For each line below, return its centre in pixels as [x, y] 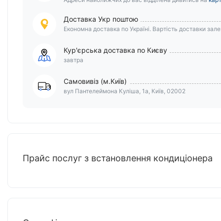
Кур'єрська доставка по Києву [115, 50]
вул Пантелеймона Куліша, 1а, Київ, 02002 [125, 91]
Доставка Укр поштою [101, 19]
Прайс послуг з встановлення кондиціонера [118, 158]
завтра [74, 60]
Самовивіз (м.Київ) [95, 81]
